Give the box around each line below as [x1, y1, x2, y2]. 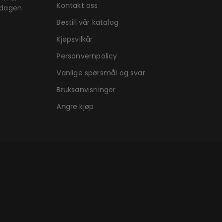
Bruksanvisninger [56, 85, 116, 95]
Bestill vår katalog [56, 17, 118, 27]
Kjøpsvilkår [56, 34, 93, 44]
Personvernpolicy [56, 51, 117, 61]
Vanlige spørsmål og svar [56, 68, 145, 78]
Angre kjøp [56, 102, 94, 111]
